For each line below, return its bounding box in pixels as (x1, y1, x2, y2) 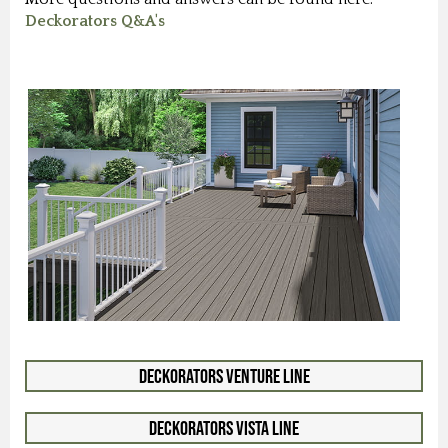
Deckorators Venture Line (138, 364, 310, 387)
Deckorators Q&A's (25, 11, 165, 30)
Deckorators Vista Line (149, 416, 299, 439)
